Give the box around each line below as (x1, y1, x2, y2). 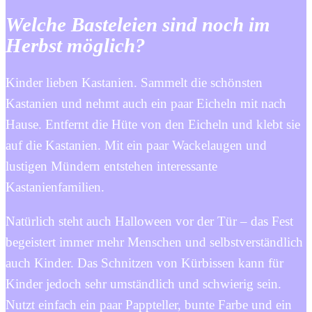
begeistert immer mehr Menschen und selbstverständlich (6, 235, 303, 250)
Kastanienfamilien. (6, 180, 104, 195)
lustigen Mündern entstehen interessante (6, 159, 217, 174)
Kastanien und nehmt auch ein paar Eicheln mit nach (6, 96, 286, 111)
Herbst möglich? (6, 34, 146, 56)
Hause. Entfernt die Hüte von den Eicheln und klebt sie (6, 117, 300, 132)
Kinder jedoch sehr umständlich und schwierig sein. (6, 276, 281, 292)
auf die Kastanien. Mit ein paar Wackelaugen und (6, 138, 267, 153)
